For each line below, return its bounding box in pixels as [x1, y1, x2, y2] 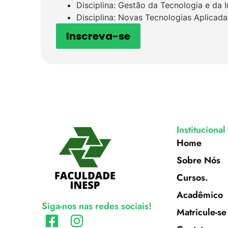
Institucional [176, 123, 225, 136]
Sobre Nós [176, 154, 220, 167]
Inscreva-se [66, 29, 130, 43]
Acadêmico [176, 188, 223, 202]
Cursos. [176, 171, 208, 184]
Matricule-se [176, 206, 226, 219]
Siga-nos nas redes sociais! [42, 199, 152, 213]
